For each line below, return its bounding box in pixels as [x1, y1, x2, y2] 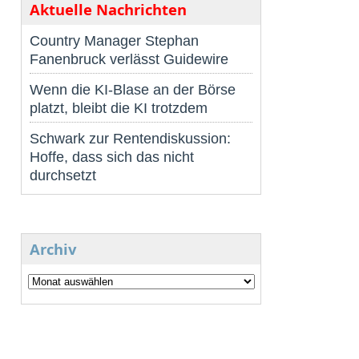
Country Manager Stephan [30, 32, 199, 50]
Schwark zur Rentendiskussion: [30, 130, 231, 147]
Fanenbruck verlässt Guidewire [30, 50, 228, 68]
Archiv [30, 239, 76, 260]
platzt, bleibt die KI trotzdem [30, 99, 208, 117]
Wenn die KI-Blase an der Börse [30, 81, 236, 99]
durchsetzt [30, 167, 96, 184]
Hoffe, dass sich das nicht [30, 148, 194, 166]
